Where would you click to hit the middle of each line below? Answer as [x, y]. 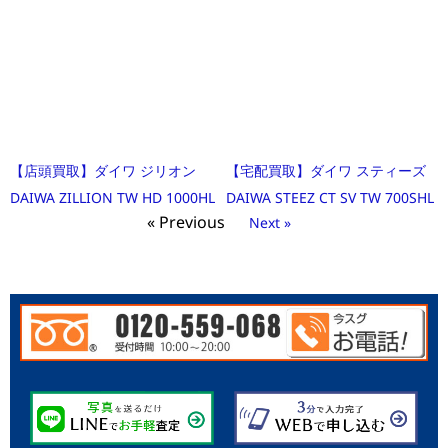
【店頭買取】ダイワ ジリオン [103, 171]
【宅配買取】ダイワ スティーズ [326, 171]
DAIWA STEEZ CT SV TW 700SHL [330, 198]
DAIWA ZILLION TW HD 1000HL [112, 198]
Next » [270, 223]
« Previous [186, 222]
